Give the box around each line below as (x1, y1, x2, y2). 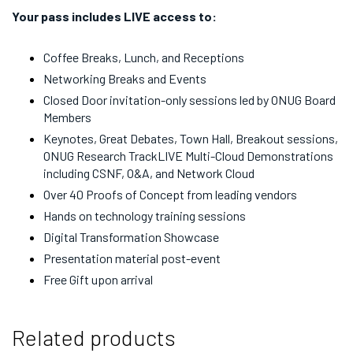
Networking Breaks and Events (43, 71, 206, 87)
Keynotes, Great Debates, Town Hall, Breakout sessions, (43, 131, 338, 147)
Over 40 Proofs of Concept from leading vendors (43, 187, 297, 203)
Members (43, 110, 91, 125)
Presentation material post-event (43, 251, 221, 266)
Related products (12, 324, 176, 351)
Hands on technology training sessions (43, 208, 248, 224)
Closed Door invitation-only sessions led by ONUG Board (43, 92, 336, 108)
